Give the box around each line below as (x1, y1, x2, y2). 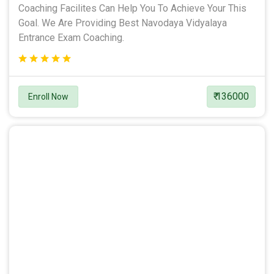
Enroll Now (28, 91, 68, 102)
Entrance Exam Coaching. (18, 31, 124, 43)
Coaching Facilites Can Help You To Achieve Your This (18, 2, 246, 14)
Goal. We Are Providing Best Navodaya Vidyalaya (18, 17, 227, 29)
